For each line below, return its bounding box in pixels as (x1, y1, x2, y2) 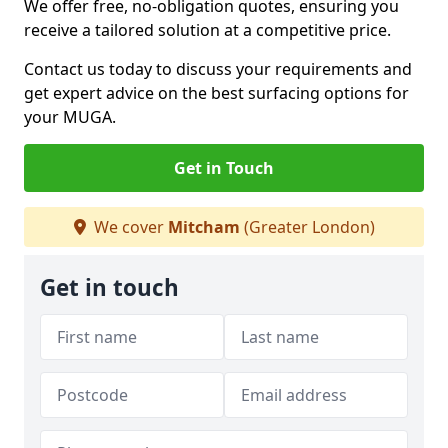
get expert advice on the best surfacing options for (24, 82, 409, 104)
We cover (89, 216, 168, 238)
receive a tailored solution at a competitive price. (24, 19, 395, 41)
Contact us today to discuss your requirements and (24, 58, 412, 80)
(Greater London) (239, 216, 375, 238)
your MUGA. (24, 106, 116, 128)
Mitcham (167, 216, 240, 238)
